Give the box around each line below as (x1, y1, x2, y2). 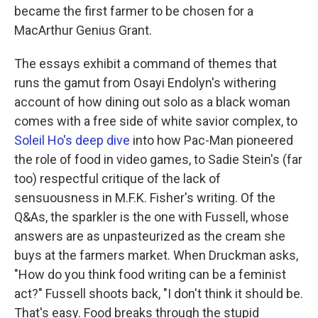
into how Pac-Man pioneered (130, 133, 293, 148)
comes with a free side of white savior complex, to (14, 114, 297, 128)
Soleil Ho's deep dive (14, 133, 130, 148)
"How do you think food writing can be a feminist (14, 267, 286, 282)
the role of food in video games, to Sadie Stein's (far (14, 152, 302, 167)
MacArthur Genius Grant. (14, 23, 152, 38)
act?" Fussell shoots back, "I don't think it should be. (14, 286, 303, 301)
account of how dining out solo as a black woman (14, 94, 290, 109)
